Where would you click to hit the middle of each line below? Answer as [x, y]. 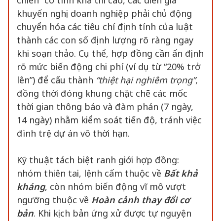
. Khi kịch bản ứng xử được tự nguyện [112, 213]
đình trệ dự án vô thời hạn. [73, 133]
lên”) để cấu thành [56, 80]
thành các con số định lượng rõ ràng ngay [105, 40]
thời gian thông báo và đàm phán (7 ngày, [105, 107]
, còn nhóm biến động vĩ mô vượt [115, 186]
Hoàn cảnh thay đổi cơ [141, 200]
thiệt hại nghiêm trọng [146, 80]
